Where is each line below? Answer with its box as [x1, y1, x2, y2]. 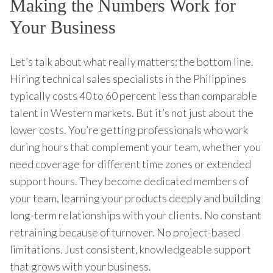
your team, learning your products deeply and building [10, 191, 261, 205]
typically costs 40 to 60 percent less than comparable [10, 88, 257, 102]
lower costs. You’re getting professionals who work [10, 122, 248, 136]
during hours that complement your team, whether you [10, 140, 261, 154]
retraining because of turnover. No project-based [10, 225, 240, 239]
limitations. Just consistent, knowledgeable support [10, 242, 251, 256]
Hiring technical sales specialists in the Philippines [10, 71, 246, 85]
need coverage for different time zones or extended [10, 157, 251, 171]
